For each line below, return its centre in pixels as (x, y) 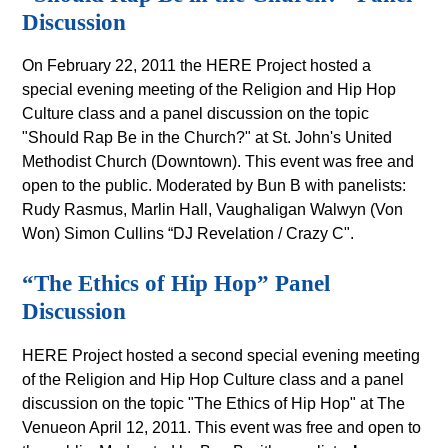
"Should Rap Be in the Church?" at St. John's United (207, 138)
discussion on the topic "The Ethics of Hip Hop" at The (214, 404)
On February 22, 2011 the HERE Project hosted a (197, 66)
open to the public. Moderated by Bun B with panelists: (214, 186)
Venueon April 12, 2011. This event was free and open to (222, 428)
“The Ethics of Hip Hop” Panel (176, 284)
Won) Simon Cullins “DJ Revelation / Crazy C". (188, 234)
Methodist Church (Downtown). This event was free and (218, 162)
